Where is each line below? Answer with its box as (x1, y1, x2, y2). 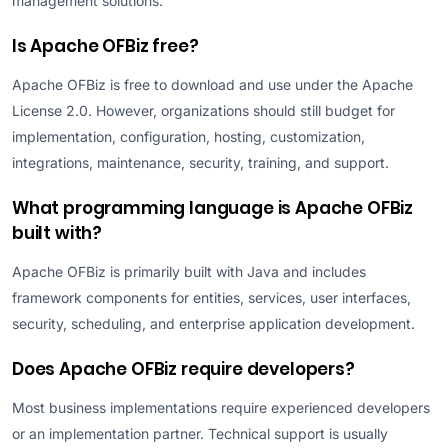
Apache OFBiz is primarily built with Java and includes (12, 262, 366, 280)
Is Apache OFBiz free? (12, 33, 199, 58)
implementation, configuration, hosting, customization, (12, 127, 365, 145)
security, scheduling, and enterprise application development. (12, 314, 415, 332)
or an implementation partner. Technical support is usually (12, 424, 388, 442)
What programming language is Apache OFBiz (12, 195, 414, 220)
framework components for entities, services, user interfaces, (12, 288, 411, 306)
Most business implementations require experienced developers (12, 398, 430, 416)
